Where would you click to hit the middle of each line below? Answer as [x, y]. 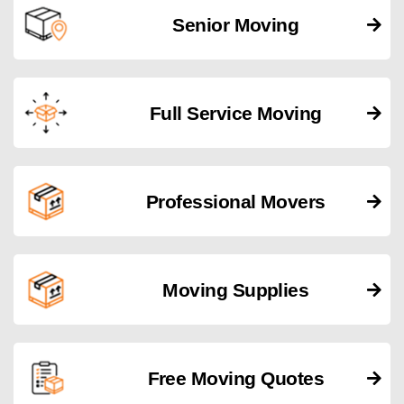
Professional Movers [235, 201]
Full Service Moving [235, 113]
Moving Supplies [236, 289]
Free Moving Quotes [236, 378]
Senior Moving [236, 24]
